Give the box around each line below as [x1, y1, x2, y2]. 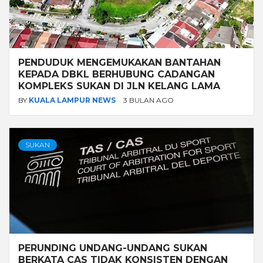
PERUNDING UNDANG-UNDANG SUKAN [18, 242, 207, 254]
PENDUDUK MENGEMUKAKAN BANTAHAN [18, 56, 221, 68]
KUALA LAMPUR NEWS [29, 95, 117, 104]
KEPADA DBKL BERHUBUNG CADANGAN [18, 68, 215, 80]
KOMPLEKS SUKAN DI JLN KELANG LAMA [18, 80, 220, 92]
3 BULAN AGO [123, 95, 174, 104]
